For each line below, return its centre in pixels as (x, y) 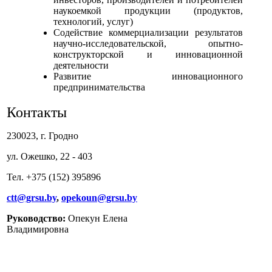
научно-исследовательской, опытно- (148, 43)
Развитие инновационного (148, 76)
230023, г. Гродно (42, 136)
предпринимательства (99, 87)
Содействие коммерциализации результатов (148, 32)
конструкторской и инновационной (148, 54)
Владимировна (38, 229)
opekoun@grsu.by (99, 198)
